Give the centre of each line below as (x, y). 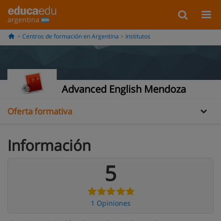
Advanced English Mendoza (124, 89)
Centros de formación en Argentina (70, 36)
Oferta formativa (40, 111)
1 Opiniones (110, 203)
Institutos (138, 36)
